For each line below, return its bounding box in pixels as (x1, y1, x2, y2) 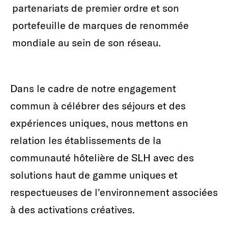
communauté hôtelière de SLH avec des (10, 151, 194, 164)
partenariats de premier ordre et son (12, 2, 179, 15)
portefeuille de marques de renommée (12, 19, 189, 32)
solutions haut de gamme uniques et (10, 168, 178, 182)
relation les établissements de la (10, 134, 161, 147)
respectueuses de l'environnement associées (10, 186, 218, 199)
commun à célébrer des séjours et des (10, 99, 186, 112)
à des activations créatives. (10, 203, 135, 216)
